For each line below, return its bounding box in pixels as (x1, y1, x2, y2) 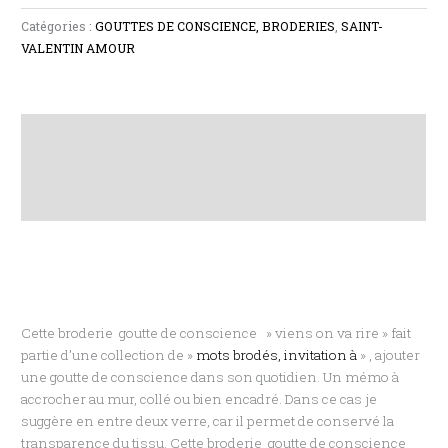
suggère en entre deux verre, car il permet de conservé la (21, 412, 395, 431)
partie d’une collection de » (21, 346, 197, 365)
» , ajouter (357, 346, 421, 365)
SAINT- (341, 18, 384, 35)
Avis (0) (21, 194, 71, 213)
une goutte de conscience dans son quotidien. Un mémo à (21, 368, 400, 387)
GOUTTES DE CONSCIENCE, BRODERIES (95, 18, 336, 35)
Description (21, 122, 102, 141)
